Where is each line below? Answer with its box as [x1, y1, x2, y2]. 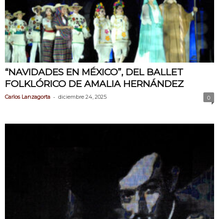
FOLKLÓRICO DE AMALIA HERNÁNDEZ [5, 78, 184, 89]
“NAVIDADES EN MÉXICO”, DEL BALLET [5, 66, 183, 78]
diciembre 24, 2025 [58, 93, 107, 100]
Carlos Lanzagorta [5, 93, 50, 100]
